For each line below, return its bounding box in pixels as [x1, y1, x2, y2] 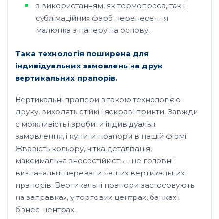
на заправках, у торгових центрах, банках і [15, 193, 180, 202]
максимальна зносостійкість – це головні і [15, 156, 176, 166]
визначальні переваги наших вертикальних [15, 168, 185, 178]
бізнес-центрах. [15, 205, 76, 215]
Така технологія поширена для [15, 48, 149, 58]
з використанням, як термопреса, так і [35, 1, 185, 11]
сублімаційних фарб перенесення [35, 13, 168, 23]
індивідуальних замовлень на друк [15, 61, 163, 70]
